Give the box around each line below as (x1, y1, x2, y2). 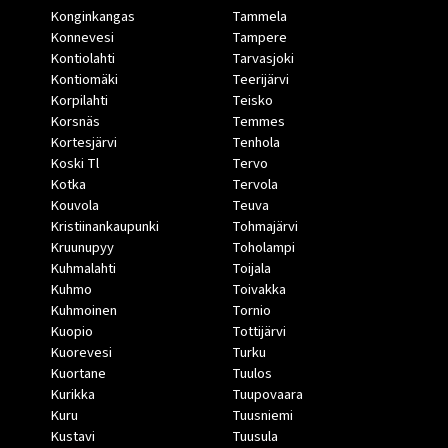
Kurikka (50, 384, 95, 406)
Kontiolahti (50, 48, 115, 70)
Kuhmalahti (50, 258, 116, 280)
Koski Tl (50, 153, 99, 175)
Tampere (231, 27, 287, 49)
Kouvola (50, 195, 99, 217)
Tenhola (231, 132, 280, 154)
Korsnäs (50, 111, 100, 133)
